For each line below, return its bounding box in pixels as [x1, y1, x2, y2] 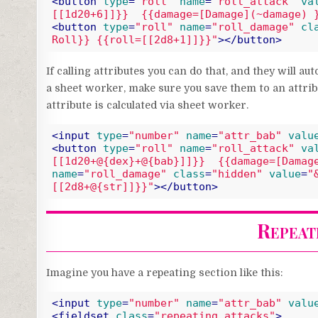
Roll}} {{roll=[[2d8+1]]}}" [51, 33, 218, 47]
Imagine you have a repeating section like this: [46, 266, 284, 278]
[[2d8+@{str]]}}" [51, 180, 154, 194]
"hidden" [211, 168, 263, 181]
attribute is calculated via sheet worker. [46, 99, 249, 111]
